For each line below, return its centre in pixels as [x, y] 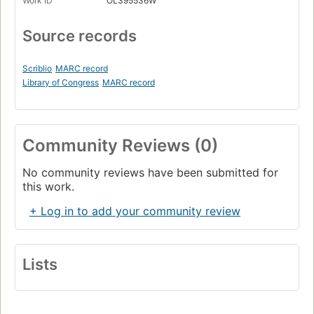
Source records [80, 36]
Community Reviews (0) [120, 146]
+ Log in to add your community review [135, 211]
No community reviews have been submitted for [150, 173]
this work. [48, 187]
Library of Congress [61, 83]
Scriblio [37, 69]
